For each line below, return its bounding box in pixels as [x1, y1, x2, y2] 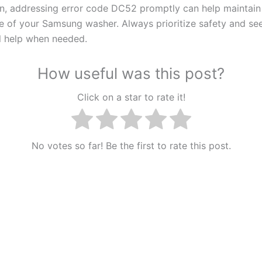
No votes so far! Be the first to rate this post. [31, 139, 231, 151]
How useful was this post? [37, 64, 225, 82]
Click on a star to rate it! [77, 91, 185, 103]
